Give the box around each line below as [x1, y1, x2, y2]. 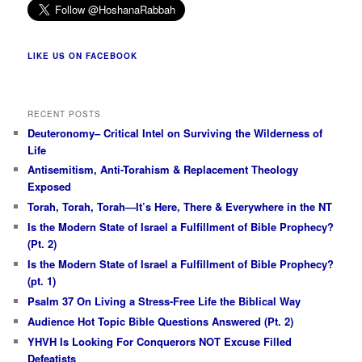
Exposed [27, 179, 72, 195]
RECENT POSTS [27, 107, 102, 120]
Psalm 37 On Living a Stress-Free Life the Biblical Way [27, 293, 301, 309]
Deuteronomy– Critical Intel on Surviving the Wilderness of [27, 124, 323, 141]
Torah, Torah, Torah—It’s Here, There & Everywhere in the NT [27, 199, 333, 215]
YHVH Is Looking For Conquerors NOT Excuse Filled [27, 333, 293, 349]
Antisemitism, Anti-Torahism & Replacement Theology [27, 162, 299, 178]
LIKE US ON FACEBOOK [27, 50, 138, 62]
